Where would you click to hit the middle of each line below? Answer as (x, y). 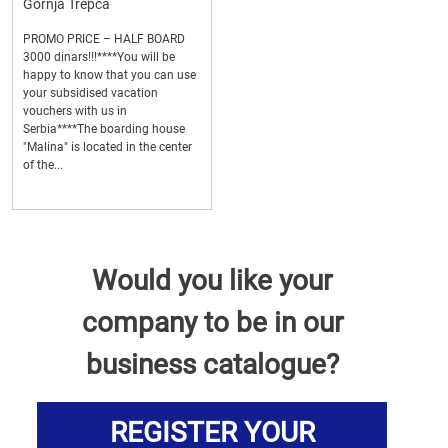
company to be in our (212, 323)
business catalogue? (212, 365)
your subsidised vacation (90, 93)
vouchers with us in (75, 111)
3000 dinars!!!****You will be (99, 57)
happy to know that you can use (109, 75)
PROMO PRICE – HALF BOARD (104, 39)
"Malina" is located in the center (107, 147)
